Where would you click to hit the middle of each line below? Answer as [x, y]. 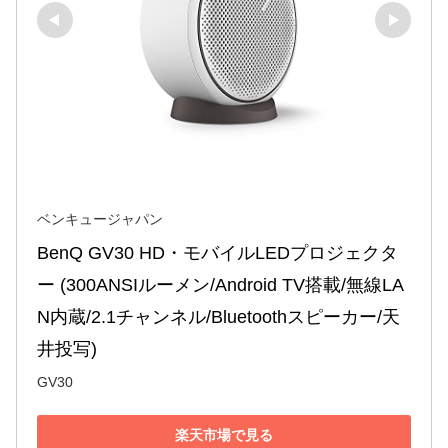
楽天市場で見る [224, 434]
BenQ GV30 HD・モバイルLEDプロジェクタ [217, 253]
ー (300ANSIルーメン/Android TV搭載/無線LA [220, 285]
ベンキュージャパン [100, 219]
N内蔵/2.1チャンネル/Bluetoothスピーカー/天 [218, 317]
